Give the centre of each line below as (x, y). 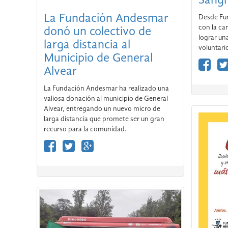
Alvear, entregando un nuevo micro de (102, 109)
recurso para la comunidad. (85, 129)
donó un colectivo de (97, 32)
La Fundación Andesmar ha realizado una (106, 88)
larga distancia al (87, 45)
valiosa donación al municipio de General (106, 98)
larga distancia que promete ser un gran (104, 119)
